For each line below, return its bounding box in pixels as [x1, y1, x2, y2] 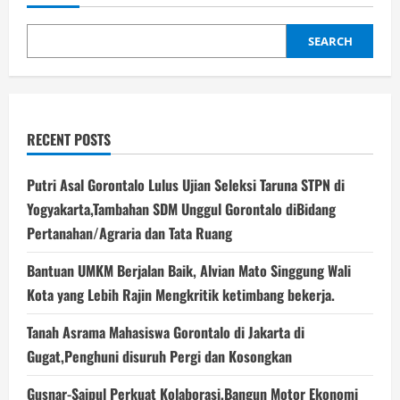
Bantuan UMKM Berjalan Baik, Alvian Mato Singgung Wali [27, 259, 351, 281]
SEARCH [307, 32, 353, 49]
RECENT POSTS [27, 128, 111, 150]
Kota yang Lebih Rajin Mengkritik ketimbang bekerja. [27, 283, 335, 305]
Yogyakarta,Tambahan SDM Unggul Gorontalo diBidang [27, 197, 336, 220]
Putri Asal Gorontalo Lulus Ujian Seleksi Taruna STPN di [27, 173, 345, 196]
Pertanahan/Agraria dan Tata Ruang [27, 221, 232, 244]
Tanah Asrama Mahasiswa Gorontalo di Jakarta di [27, 321, 304, 343]
